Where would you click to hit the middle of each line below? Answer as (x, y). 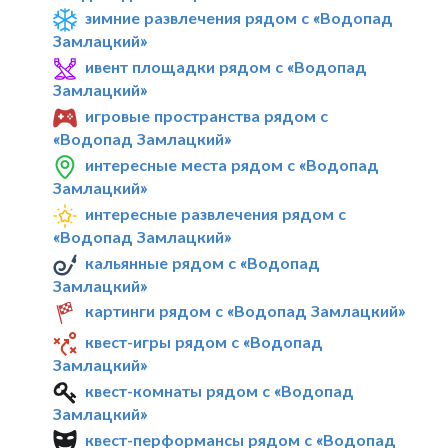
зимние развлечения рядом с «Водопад (239, 18)
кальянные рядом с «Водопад (203, 262)
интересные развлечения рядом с (216, 213)
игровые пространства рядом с (207, 116)
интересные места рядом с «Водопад (232, 164)
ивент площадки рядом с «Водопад (226, 67)
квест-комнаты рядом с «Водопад (220, 391)
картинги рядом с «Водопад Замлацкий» (245, 311)
